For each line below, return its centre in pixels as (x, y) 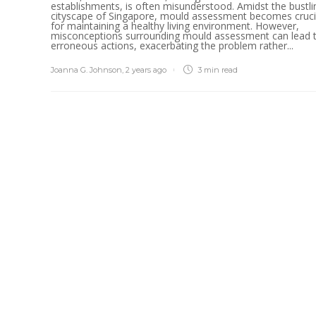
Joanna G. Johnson (86, 70)
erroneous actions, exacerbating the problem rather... (172, 46)
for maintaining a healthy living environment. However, (175, 26)
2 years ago (146, 70)
